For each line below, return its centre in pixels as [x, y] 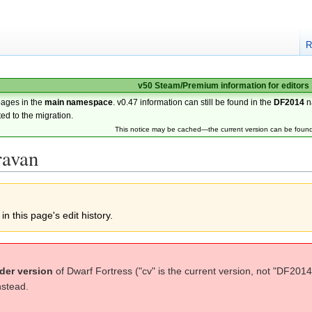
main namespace [79, 102]
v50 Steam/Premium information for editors [223, 85]
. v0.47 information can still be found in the [194, 102]
